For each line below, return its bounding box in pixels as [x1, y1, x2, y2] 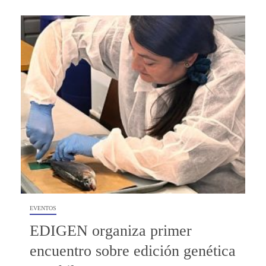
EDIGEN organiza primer [30, 221, 192, 239]
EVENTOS [30, 204, 56, 211]
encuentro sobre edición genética [30, 242, 236, 259]
